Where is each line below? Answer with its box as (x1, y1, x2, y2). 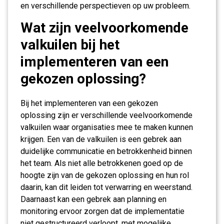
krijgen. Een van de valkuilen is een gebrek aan (20, 134, 181, 144)
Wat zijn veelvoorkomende (20, 19, 188, 36)
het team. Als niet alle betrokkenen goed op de (20, 158, 183, 168)
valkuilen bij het (20, 36, 119, 53)
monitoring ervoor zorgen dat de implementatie (20, 206, 184, 216)
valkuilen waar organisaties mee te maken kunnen (20, 122, 193, 132)
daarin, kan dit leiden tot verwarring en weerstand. (20, 182, 192, 192)
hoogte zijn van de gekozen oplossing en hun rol (20, 170, 189, 180)
